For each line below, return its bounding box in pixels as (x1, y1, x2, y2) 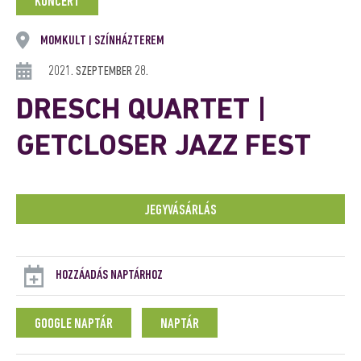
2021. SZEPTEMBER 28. (48, 64, 148, 78)
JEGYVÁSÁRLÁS (144, 203, 217, 218)
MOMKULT (40, 34, 89, 48)
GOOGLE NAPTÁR (35, 317, 113, 332)
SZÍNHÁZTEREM (92, 34, 164, 48)
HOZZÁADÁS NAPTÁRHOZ (56, 268, 163, 282)
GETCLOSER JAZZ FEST (16, 133, 311, 162)
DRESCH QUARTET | (16, 97, 267, 126)
